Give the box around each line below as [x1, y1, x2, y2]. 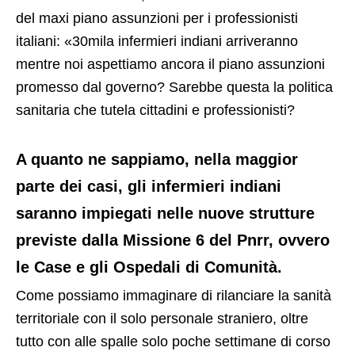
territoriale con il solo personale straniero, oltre [16, 310, 308, 326]
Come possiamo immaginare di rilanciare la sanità [16, 287, 331, 303]
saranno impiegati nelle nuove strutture [16, 204, 315, 222]
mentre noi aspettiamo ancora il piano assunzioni [16, 55, 325, 72]
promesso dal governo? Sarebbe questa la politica [16, 78, 333, 95]
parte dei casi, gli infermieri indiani [16, 177, 281, 195]
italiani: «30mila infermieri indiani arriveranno [16, 32, 298, 49]
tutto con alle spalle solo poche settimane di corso [16, 333, 330, 349]
